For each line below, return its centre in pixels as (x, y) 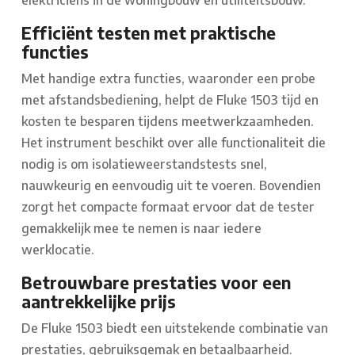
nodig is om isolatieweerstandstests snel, (144, 164)
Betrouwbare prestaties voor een (156, 283)
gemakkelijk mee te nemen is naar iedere (141, 229)
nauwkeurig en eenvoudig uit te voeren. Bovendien (171, 186)
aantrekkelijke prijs (99, 302)
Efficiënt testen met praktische (149, 34)
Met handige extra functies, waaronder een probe (168, 79)
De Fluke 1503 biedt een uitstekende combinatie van (175, 328)
